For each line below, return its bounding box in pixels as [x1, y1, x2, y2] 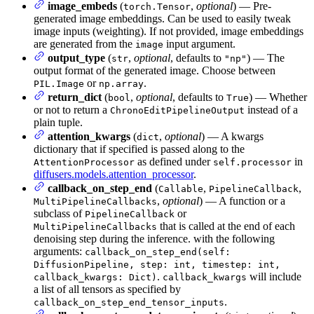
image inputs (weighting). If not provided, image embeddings [34, 25, 303, 38]
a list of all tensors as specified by [34, 283, 181, 296]
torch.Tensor [123, 1, 191, 13]
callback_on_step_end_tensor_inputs [34, 297, 224, 308]
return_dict [48, 91, 102, 104]
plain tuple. [34, 116, 83, 129]
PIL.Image [34, 78, 84, 90]
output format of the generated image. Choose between [34, 64, 275, 77]
